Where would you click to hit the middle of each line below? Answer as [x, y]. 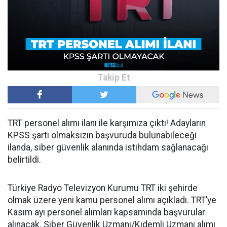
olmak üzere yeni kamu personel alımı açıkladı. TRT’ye [112, 200]
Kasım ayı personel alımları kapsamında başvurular [106, 213]
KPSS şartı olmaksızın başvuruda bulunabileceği [102, 136]
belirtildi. [24, 160]
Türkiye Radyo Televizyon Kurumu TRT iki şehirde [103, 188]
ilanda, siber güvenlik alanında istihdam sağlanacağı [108, 148]
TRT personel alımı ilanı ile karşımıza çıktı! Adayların [107, 123]
